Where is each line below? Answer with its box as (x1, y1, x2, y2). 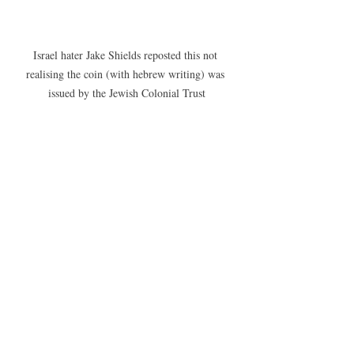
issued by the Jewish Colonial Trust (47, 85, 205, 101)
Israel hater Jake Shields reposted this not (32, 47, 220, 63)
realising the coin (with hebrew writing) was (25, 66, 228, 82)
